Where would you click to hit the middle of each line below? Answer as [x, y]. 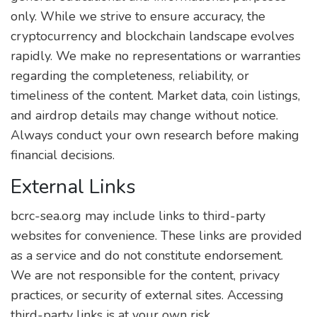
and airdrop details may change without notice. [144, 115]
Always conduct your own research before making [155, 135]
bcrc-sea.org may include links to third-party [138, 216]
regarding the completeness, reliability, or [130, 76]
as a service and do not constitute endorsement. [147, 255]
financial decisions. [63, 155]
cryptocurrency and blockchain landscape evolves [152, 36]
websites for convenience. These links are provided [156, 236]
